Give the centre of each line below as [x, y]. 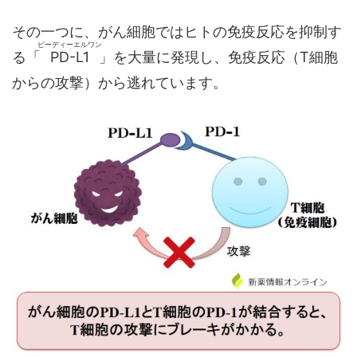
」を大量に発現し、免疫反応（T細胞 [218, 57]
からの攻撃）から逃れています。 [120, 82]
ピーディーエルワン [70, 44]
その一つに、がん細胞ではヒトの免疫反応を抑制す [177, 31]
